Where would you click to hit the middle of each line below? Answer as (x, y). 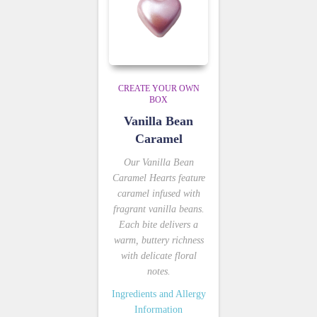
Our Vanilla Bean (158, 162)
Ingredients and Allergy (158, 294)
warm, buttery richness (158, 240)
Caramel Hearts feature (158, 178)
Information (158, 309)
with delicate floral (158, 255)
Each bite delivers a (158, 224)
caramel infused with (158, 193)
